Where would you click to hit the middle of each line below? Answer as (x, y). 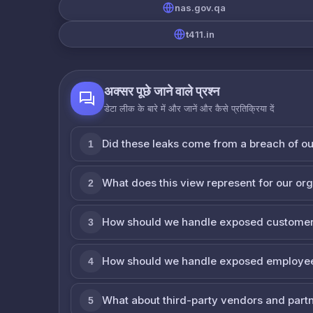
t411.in (200, 34)
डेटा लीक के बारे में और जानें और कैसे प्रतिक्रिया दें (189, 108)
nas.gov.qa (200, 7)
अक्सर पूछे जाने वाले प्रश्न (162, 91)
